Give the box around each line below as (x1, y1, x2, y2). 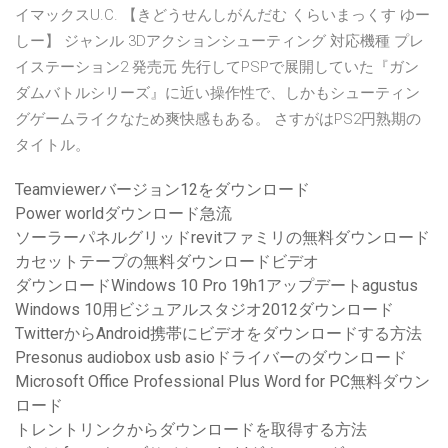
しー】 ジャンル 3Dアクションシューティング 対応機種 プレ (15, 32, 424, 51)
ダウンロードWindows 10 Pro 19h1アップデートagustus (15, 276, 418, 296)
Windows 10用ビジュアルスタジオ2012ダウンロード (15, 300, 394, 320)
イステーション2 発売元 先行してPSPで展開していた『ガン (15, 58, 419, 77)
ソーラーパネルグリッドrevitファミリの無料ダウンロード (15, 228, 430, 248)
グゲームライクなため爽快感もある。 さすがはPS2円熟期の (15, 110, 421, 129)
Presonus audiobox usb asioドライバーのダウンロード (15, 348, 407, 368)
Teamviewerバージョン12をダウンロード (15, 180, 310, 200)
